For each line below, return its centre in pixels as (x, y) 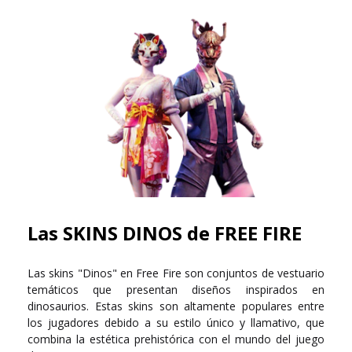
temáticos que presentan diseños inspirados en (176, 290)
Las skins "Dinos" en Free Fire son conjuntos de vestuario (176, 273)
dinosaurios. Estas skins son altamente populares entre (176, 306)
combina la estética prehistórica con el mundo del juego (176, 339)
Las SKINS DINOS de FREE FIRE (165, 233)
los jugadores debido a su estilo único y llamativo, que (176, 323)
